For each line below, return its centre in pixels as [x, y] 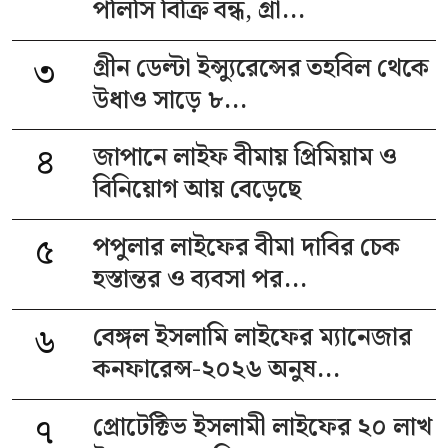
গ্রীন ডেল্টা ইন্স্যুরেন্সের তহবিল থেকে [261, 68]
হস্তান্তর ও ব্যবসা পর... [200, 280]
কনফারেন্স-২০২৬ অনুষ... [217, 369]
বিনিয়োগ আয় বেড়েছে [197, 190]
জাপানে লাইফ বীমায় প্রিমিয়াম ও [245, 158]
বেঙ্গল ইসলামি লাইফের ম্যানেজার [253, 337]
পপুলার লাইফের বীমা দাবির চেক [247, 248]
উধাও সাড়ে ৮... [170, 100]
